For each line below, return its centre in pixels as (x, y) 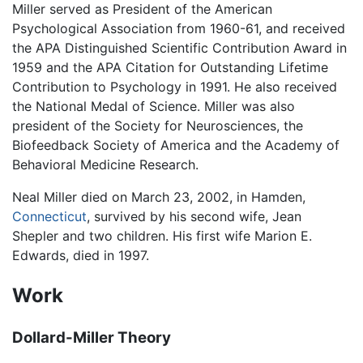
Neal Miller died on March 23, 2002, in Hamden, (159, 196)
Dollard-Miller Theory (92, 337)
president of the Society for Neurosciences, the (158, 125)
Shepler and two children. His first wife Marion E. (162, 235)
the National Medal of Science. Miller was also (154, 106)
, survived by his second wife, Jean (194, 216)
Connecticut (49, 216)
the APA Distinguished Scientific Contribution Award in (179, 47)
